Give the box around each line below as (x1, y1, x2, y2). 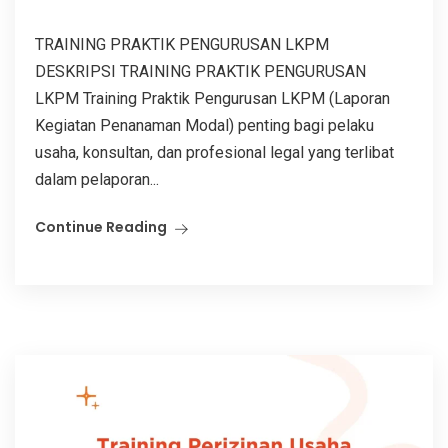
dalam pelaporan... (35, 169, 159, 189)
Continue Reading (35, 216, 167, 237)
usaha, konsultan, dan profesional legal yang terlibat (35, 142, 394, 162)
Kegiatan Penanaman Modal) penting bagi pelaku (35, 115, 374, 135)
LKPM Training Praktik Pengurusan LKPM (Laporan (35, 88, 390, 108)
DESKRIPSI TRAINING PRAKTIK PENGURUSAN (35, 61, 366, 81)
